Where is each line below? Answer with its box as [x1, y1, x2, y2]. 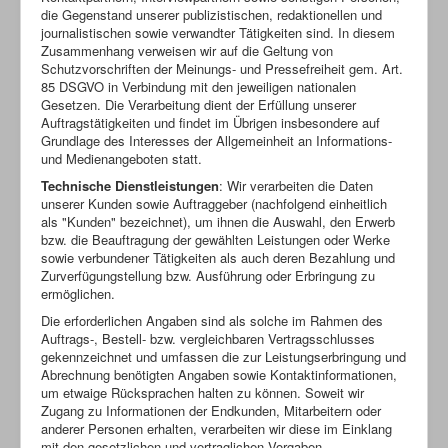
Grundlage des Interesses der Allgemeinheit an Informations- [41, 130, 392, 150]
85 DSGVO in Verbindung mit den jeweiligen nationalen [41, 76, 356, 96]
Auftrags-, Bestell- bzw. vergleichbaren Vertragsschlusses [41, 328, 375, 348]
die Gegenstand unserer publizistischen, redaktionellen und [41, 4, 382, 24]
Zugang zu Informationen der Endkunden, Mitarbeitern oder [41, 400, 381, 420]
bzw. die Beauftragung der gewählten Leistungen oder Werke [41, 229, 390, 249]
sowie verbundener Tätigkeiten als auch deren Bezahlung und [41, 247, 395, 267]
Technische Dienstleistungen [41, 175, 219, 195]
